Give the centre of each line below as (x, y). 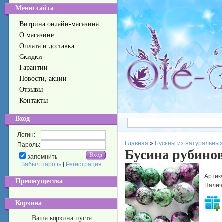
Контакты (33, 100)
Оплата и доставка (47, 46)
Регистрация (84, 164)
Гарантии (33, 68)
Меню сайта (34, 8)
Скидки (31, 57)
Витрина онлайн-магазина (59, 24)
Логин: (26, 135)
